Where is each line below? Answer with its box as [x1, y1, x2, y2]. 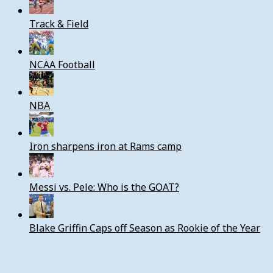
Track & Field [29, 16, 88, 30]
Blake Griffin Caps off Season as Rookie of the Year [29, 221, 260, 235]
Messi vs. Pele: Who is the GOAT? [29, 180, 179, 194]
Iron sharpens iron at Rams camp [29, 139, 182, 153]
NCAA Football [29, 57, 95, 71]
